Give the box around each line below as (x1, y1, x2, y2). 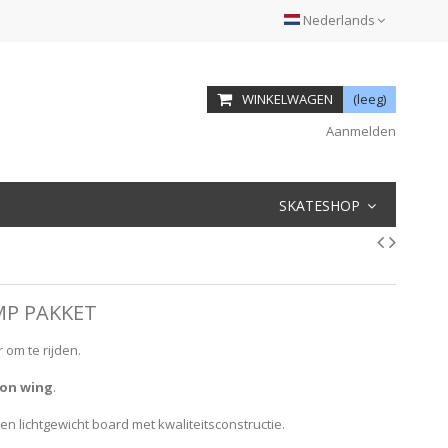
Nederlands (303, 11, 375, 29)
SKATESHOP (279, 195, 364, 215)
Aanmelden (322, 122, 396, 140)
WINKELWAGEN (242, 90, 333, 108)
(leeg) (353, 90, 386, 108)
